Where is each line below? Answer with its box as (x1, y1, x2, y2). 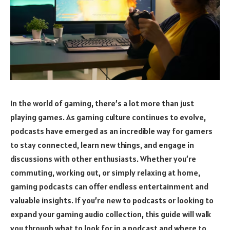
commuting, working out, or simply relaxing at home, (10, 167, 200, 178)
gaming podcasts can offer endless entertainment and (10, 181, 208, 191)
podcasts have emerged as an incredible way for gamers (10, 125, 213, 136)
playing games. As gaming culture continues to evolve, (10, 111, 206, 122)
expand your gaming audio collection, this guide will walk (10, 208, 211, 219)
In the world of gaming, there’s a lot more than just (10, 98, 194, 108)
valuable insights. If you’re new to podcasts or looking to (10, 195, 214, 205)
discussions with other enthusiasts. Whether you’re (10, 153, 196, 164)
